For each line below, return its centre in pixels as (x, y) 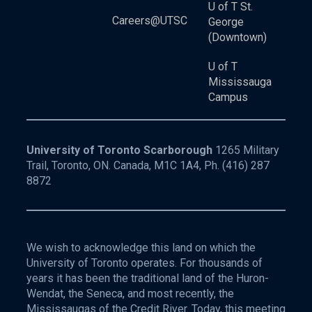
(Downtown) (237, 38)
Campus (228, 97)
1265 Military (246, 150)
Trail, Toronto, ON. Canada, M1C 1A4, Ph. (124, 166)
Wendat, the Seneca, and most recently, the (130, 294)
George (226, 22)
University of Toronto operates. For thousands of (145, 263)
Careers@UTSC (150, 21)
